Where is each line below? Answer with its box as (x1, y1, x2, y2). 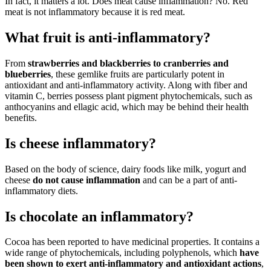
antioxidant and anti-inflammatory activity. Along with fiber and (5, 79, 247, 90)
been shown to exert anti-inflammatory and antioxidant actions (5, 258, 261, 269)
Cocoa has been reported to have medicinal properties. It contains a (5, 237, 260, 247)
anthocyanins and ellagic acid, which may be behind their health (5, 101, 249, 112)
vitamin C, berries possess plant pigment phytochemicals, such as (5, 90, 252, 101)
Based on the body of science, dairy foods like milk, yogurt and (5, 163, 246, 174)
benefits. (5, 112, 37, 123)
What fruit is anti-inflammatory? (5, 29, 211, 45)
